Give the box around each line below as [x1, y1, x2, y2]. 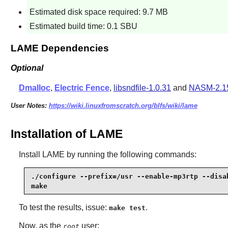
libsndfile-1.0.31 [113, 83, 171, 92]
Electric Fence [54, 83, 109, 92]
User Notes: [10, 101, 49, 109]
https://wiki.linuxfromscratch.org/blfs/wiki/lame [48, 101, 197, 109]
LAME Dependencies [10, 43, 109, 54]
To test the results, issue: [18, 203, 109, 212]
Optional [10, 63, 43, 72]
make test [108, 204, 146, 212]
